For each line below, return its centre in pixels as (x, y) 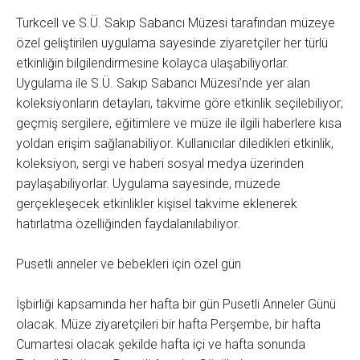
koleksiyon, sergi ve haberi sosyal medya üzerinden (160, 164)
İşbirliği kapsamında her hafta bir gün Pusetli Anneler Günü (176, 305)
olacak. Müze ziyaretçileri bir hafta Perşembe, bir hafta (168, 325)
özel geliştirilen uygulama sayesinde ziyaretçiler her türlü (172, 43)
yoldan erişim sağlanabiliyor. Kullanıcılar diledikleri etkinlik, (175, 144)
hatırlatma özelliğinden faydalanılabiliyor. (128, 224)
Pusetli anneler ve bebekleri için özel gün (129, 264)
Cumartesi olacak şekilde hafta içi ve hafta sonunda (161, 345)
